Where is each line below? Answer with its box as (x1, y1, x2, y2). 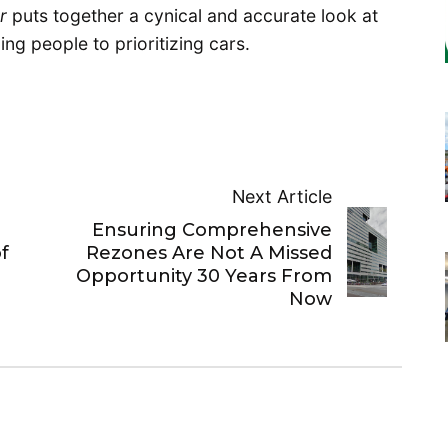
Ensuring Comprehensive (92, 219, 333, 242)
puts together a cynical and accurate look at (12, 5, 378, 27)
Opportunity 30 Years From (76, 265, 333, 288)
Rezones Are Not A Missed (86, 242, 333, 265)
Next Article (232, 186, 333, 208)
